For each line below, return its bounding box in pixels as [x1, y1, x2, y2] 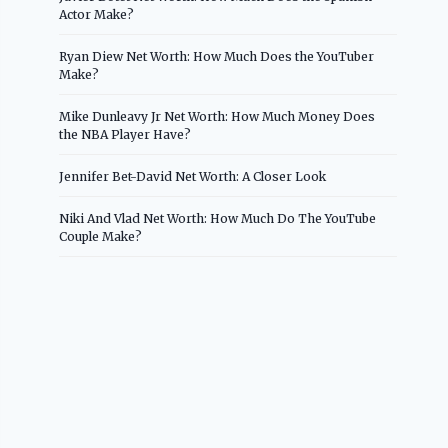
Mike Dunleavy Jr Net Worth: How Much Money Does [59, 108, 376, 124]
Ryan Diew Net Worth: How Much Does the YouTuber [59, 48, 375, 64]
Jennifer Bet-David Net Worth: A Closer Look [59, 168, 327, 184]
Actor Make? [59, 6, 135, 22]
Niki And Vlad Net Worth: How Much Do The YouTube [59, 210, 377, 226]
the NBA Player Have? [59, 126, 192, 142]
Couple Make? [59, 228, 143, 244]
